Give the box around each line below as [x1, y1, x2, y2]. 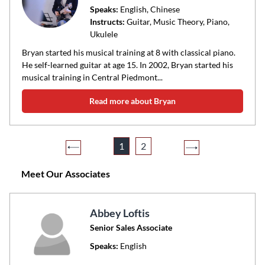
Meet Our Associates [21, 167, 110, 179]
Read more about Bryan [89, 95, 176, 106]
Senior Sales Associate [89, 222, 172, 232]
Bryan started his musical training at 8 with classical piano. [22, 47, 235, 57]
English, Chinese [118, 4, 180, 14]
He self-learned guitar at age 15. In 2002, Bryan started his [22, 59, 233, 70]
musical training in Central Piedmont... [22, 72, 163, 82]
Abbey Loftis [89, 206, 150, 219]
